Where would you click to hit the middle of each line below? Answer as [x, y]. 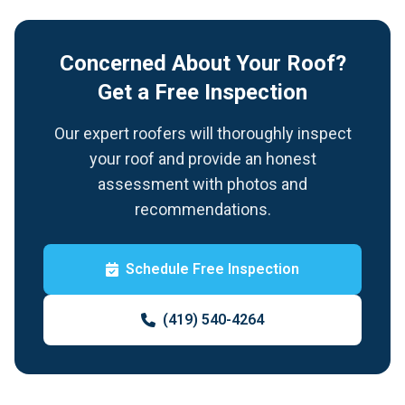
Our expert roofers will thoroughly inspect [202, 133]
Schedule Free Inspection [212, 269]
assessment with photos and [202, 184]
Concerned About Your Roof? [202, 63]
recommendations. [202, 209]
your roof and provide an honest [202, 159]
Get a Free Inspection [202, 92]
